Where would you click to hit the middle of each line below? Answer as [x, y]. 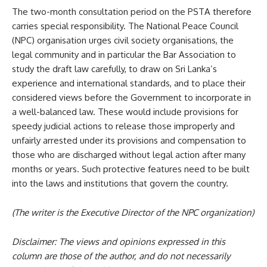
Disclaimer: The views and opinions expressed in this [119, 241]
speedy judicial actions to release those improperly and [123, 126]
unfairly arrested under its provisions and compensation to [129, 140]
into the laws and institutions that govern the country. [120, 183]
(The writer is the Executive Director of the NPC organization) [133, 212]
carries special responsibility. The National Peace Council [125, 26]
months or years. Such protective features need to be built [131, 169]
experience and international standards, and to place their [129, 83]
